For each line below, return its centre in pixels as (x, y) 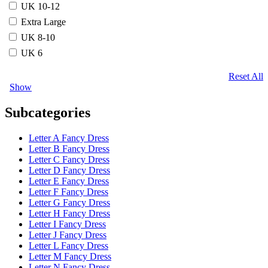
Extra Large (43, 22)
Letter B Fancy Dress (69, 148)
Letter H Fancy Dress (69, 213)
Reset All (246, 76)
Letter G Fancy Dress (69, 202)
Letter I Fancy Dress (67, 224)
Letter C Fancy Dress (69, 159)
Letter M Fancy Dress (70, 256)
